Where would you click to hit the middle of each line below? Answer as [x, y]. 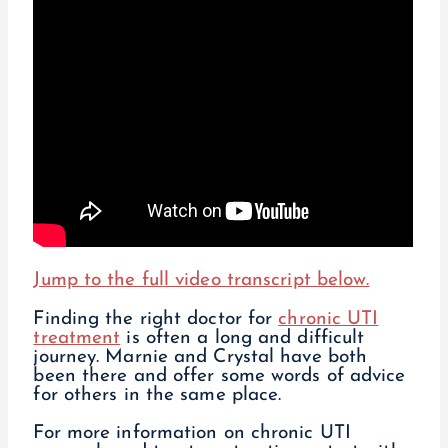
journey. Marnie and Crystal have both [200, 357]
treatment [77, 338]
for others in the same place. [157, 395]
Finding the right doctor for [156, 319]
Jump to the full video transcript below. [201, 281]
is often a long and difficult [242, 338]
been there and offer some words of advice [219, 376]
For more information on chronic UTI [192, 433]
